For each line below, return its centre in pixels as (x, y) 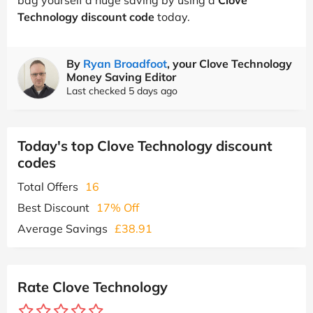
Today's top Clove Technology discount (145, 145)
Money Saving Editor (121, 77)
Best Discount (53, 207)
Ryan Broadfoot (125, 63)
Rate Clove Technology (93, 286)
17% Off (118, 207)
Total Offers (48, 186)
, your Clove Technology (230, 63)
